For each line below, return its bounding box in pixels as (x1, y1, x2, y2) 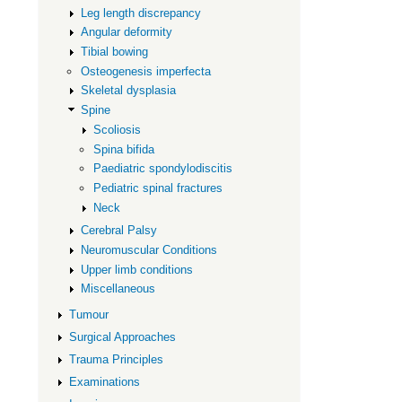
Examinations (68, 375, 140, 389)
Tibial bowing (81, 45, 149, 58)
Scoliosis (93, 122, 142, 136)
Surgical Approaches (68, 329, 176, 344)
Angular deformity (81, 25, 173, 39)
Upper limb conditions (81, 262, 194, 276)
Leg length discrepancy (81, 5, 202, 20)
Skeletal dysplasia (81, 83, 177, 98)
